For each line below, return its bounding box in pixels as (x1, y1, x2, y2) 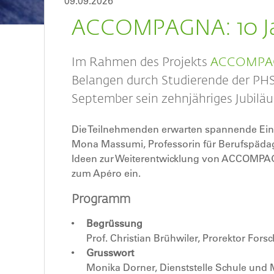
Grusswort (86, 246, 134, 259)
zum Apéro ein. (72, 166, 143, 179)
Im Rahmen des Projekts (72, 53, 210, 69)
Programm (72, 190, 130, 206)
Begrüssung (86, 217, 143, 229)
